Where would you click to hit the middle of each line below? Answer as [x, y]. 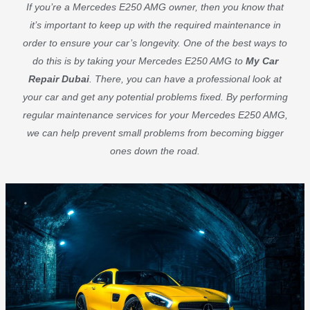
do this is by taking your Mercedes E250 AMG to [139, 61]
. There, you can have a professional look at [185, 79]
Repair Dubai [59, 79]
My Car [262, 61]
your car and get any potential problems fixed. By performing [155, 97]
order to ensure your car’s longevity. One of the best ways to [155, 43]
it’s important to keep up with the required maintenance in [155, 25]
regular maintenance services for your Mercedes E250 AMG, [155, 115]
